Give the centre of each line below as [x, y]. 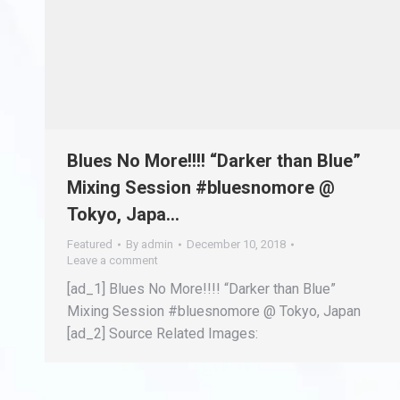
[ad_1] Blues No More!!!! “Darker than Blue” [201, 289]
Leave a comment [112, 260]
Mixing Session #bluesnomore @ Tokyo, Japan [214, 311]
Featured [90, 244]
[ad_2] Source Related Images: [162, 333]
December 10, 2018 [236, 244]
